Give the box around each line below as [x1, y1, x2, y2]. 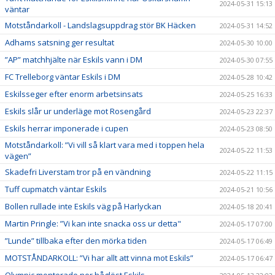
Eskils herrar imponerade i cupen [5, 122, 128, 134]
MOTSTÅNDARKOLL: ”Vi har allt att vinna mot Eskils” [5, 252, 193, 263]
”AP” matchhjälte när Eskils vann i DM [5, 53, 142, 65]
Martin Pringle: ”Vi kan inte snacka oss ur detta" [5, 217, 181, 229]
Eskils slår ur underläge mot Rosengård [5, 105, 151, 117]
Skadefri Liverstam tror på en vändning [5, 166, 150, 177]
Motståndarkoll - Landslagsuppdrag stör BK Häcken [5, 19, 196, 31]
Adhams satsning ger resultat [5, 36, 114, 48]
